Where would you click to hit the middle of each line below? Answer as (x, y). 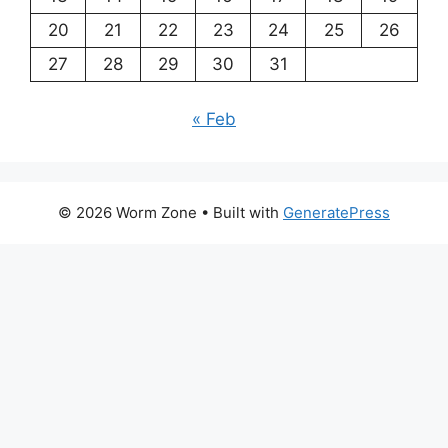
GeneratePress (336, 213)
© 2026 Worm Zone (127, 213)
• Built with (240, 213)
